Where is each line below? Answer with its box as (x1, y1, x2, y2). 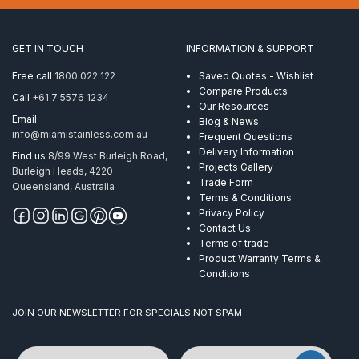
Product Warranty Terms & (198, 252, 321, 264)
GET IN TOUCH (12, 42, 83, 54)
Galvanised (43, 32, 111, 47)
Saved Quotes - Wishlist (198, 69, 313, 82)
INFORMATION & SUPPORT (185, 42, 314, 54)
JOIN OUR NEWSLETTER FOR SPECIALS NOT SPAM (12, 306, 242, 318)
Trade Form (198, 175, 253, 188)
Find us (12, 150, 48, 163)
